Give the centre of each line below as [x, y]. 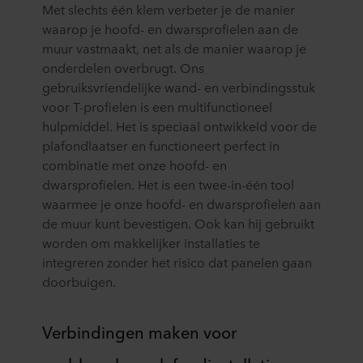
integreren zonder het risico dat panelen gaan [177, 262]
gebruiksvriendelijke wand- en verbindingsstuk [179, 87]
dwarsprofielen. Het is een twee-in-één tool [168, 184]
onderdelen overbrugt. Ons [123, 68]
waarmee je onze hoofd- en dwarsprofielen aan [181, 204]
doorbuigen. [79, 282]
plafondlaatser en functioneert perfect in [161, 145]
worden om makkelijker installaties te [151, 243]
